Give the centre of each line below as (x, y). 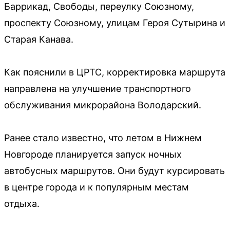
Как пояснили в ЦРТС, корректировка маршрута (115, 72)
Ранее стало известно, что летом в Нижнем (103, 138)
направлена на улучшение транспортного (98, 89)
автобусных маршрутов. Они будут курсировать (114, 171)
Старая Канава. (39, 40)
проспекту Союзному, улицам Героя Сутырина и (115, 23)
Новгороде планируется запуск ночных (93, 155)
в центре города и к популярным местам (97, 187)
